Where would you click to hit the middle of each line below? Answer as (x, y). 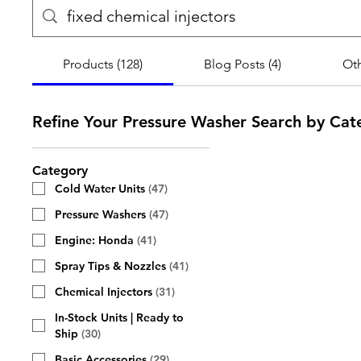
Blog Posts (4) (242, 64)
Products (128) (102, 64)
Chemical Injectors (104, 292)
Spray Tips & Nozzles (110, 266)
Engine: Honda (94, 240)
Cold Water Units (100, 189)
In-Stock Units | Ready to (119, 317)
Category (60, 170)
